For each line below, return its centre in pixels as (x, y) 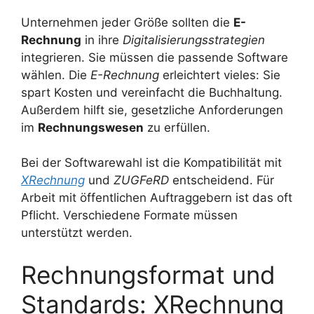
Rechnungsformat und (148, 274)
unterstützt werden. (77, 233)
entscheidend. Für (221, 180)
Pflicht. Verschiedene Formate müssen (129, 216)
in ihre (102, 40)
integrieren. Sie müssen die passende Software (155, 57)
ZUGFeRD (141, 180)
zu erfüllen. (177, 127)
